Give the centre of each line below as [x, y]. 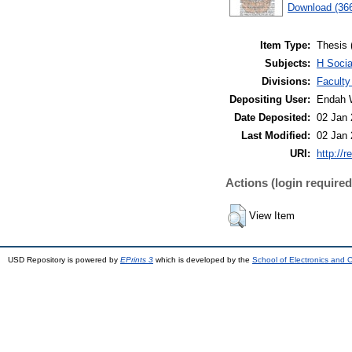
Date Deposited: [272, 118]
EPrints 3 [137, 260]
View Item [272, 216]
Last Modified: [276, 136]
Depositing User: [270, 100]
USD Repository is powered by [64, 260]
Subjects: [288, 64]
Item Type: [285, 46]
